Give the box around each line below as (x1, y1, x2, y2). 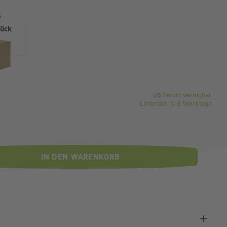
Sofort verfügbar (161, 90, 212, 99)
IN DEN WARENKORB (41, 152, 120, 162)
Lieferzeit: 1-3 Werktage (140, 99, 212, 107)
